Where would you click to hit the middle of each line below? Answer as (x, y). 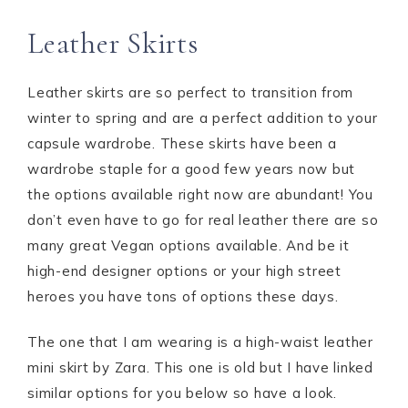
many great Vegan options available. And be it (189, 245)
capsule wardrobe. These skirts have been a (182, 143)
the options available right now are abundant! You (200, 194)
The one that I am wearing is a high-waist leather (200, 342)
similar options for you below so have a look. (182, 393)
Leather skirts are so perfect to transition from (190, 92)
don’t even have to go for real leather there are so (203, 220)
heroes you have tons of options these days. (183, 296)
